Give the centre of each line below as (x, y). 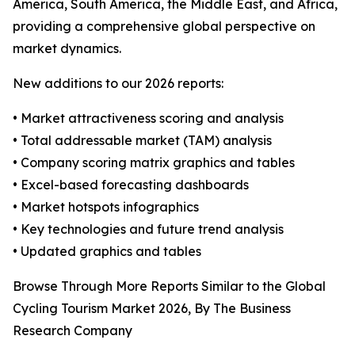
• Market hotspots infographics (106, 207)
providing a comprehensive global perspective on (164, 27)
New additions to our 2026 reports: (118, 84)
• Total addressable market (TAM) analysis (142, 141)
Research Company (73, 331)
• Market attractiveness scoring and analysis (148, 118)
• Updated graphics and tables (107, 252)
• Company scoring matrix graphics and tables (154, 163)
